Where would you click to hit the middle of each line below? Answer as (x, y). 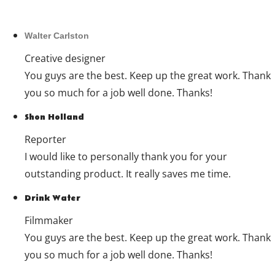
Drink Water (52, 199)
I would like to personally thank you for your (126, 156)
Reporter (45, 139)
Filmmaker (49, 220)
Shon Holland (54, 118)
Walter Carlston (57, 36)
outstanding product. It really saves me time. (128, 173)
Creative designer (65, 58)
